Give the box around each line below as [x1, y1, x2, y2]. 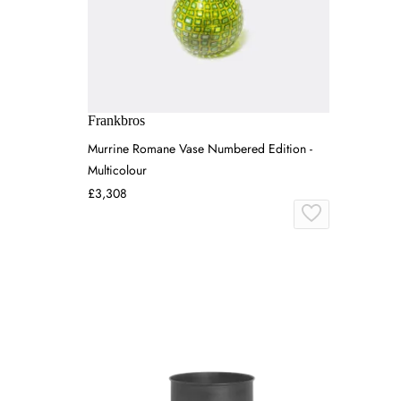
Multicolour [88, 161, 147, 180]
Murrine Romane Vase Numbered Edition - [88, 140, 312, 158]
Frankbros [88, 113, 145, 129]
